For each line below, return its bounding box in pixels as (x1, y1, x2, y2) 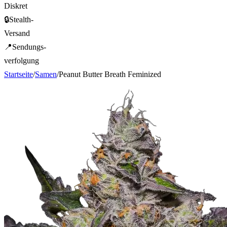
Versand (4, 28, 30, 37)
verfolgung (4, 56, 39, 65)
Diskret (4, 1, 27, 10)
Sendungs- (12, 42, 46, 51)
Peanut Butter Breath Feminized (59, 69, 161, 79)
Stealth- (9, 15, 33, 24)
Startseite (4, 69, 33, 79)
